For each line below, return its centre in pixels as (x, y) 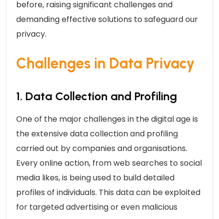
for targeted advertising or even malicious (97, 207)
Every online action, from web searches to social (109, 163)
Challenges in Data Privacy (105, 63)
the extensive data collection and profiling (97, 133)
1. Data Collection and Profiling (97, 96)
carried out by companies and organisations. (102, 148)
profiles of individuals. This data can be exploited (108, 192)
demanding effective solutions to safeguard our (107, 19)
